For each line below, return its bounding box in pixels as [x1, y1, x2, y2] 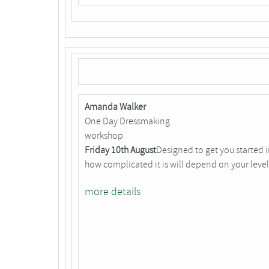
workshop [85, 130, 123, 142]
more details [85, 185, 141, 199]
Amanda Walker [85, 101, 146, 113]
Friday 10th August [85, 144, 156, 157]
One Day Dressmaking [85, 115, 170, 128]
